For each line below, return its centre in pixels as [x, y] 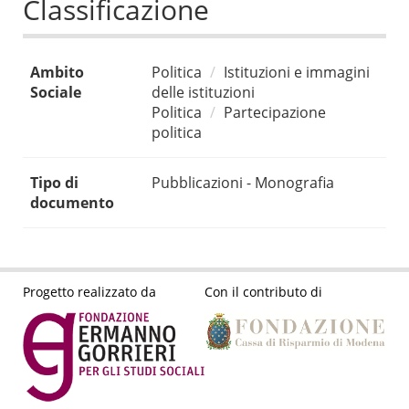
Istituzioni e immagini [297, 73]
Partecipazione [275, 113]
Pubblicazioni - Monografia [243, 183]
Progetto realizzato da [89, 291]
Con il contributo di [263, 291]
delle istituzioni [203, 93]
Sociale [56, 93]
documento [72, 203]
